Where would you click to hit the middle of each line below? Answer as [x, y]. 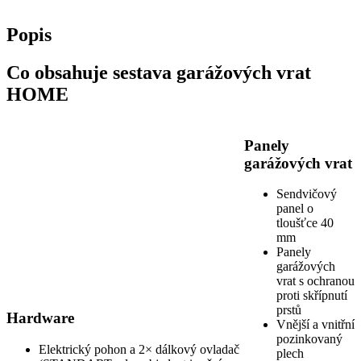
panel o [295, 209]
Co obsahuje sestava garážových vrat [159, 72]
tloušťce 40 [305, 223]
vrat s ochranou [315, 281]
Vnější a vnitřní [315, 325]
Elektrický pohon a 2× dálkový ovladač [139, 349]
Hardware [40, 318]
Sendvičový [307, 194]
